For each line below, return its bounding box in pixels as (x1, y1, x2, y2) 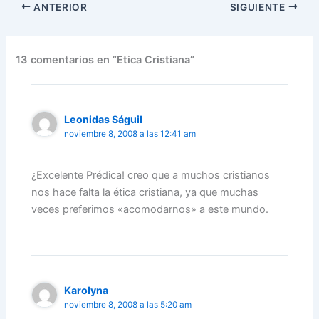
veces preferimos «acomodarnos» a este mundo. (31, 203, 269, 216)
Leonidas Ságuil (64, 113, 143, 125)
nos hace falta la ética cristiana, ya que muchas (31, 186, 259, 199)
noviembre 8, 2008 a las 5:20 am (64, 299, 192, 310)
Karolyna (64, 283, 109, 296)
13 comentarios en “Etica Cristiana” (16, 53, 195, 67)
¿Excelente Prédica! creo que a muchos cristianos (31, 169, 271, 182)
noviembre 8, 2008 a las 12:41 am (64, 128, 197, 139)
